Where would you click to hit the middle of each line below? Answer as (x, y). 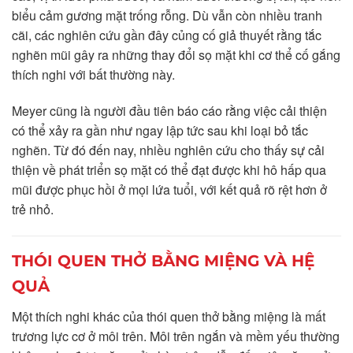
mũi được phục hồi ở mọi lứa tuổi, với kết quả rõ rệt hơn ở (169, 189)
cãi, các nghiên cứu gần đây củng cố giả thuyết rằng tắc (167, 35)
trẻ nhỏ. (33, 209)
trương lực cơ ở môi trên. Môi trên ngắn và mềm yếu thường (176, 336)
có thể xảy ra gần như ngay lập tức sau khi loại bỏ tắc (160, 130)
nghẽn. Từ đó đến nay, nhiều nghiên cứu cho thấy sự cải (168, 150)
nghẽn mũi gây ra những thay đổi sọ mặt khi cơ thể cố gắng (176, 54)
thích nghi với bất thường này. (93, 74)
